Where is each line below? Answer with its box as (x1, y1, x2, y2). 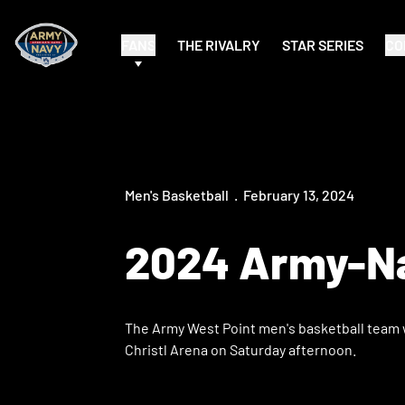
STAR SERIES (282, 36, 364, 53)
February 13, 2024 (243, 186, 354, 203)
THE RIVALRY (177, 36, 261, 53)
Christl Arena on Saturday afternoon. (125, 341, 356, 358)
